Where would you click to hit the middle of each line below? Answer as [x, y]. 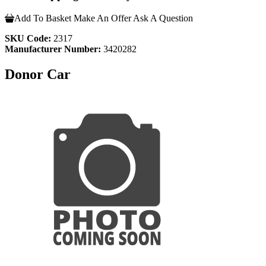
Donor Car [38, 74]
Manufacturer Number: [53, 49]
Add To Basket [43, 18]
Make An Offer [102, 18]
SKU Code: [28, 38]
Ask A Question [163, 18]
